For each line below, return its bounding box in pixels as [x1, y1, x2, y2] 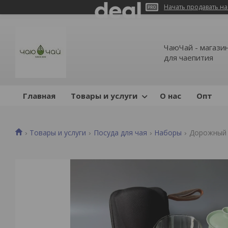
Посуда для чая [93, 127, 147, 137]
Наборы [154, 127, 182, 137]
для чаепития [163, 52, 213, 63]
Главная [23, 91, 55, 101]
